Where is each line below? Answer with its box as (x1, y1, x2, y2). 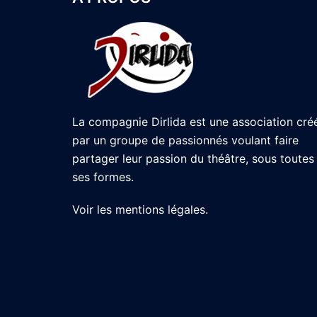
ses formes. (72, 170, 134, 184)
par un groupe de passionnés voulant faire (72, 133, 299, 147)
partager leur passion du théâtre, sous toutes (72, 151, 314, 166)
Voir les (72, 202, 115, 217)
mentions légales (115, 202, 205, 217)
